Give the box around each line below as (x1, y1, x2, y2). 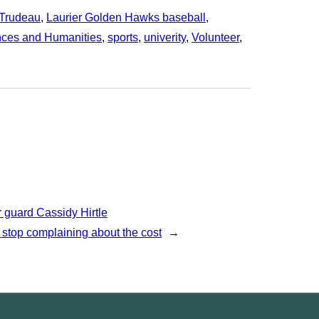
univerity (144, 31, 186, 43)
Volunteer (192, 31, 239, 43)
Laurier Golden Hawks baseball (46, 11, 206, 23)
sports (108, 31, 138, 43)
